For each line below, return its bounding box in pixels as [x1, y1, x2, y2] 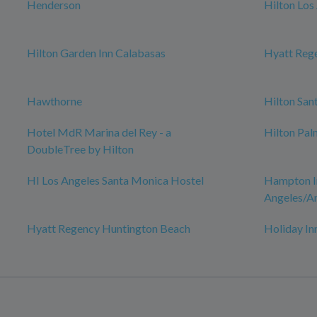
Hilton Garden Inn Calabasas [27, 46, 166, 60]
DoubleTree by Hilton [27, 142, 134, 156]
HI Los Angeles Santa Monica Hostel [27, 173, 204, 188]
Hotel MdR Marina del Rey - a [27, 125, 171, 139]
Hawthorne [27, 94, 82, 108]
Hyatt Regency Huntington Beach [27, 221, 190, 236]
